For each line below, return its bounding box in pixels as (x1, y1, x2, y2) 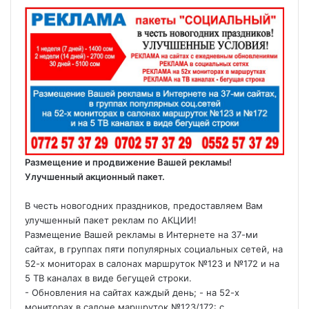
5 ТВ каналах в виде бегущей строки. (25, 272, 192, 284)
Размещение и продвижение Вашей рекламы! (25, 157, 232, 168)
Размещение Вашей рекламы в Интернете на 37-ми (25, 229, 258, 241)
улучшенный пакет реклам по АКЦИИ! (25, 215, 197, 226)
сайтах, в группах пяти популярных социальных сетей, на (25, 243, 283, 255)
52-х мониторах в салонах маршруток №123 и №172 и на (25, 258, 279, 270)
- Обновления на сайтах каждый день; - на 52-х (25, 287, 239, 299)
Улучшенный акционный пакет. (25, 171, 165, 183)
